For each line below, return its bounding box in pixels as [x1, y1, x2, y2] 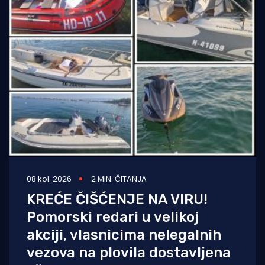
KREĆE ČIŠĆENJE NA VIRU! [27, 190, 208, 208]
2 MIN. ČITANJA [91, 173, 147, 185]
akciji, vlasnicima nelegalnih [27, 226, 221, 243]
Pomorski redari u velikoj [27, 208, 199, 225]
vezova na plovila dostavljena [27, 244, 231, 261]
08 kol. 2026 [27, 173, 72, 185]
